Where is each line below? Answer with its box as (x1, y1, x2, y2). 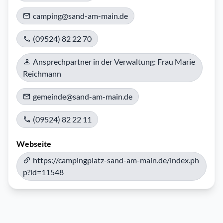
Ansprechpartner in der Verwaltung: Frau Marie (33, 57, 195, 66)
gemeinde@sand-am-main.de (33, 92, 132, 101)
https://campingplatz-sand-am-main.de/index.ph (33, 155, 199, 165)
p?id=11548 (23, 167, 64, 177)
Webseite (16, 139, 51, 148)
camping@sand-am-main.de (33, 11, 128, 20)
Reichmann (23, 69, 61, 78)
